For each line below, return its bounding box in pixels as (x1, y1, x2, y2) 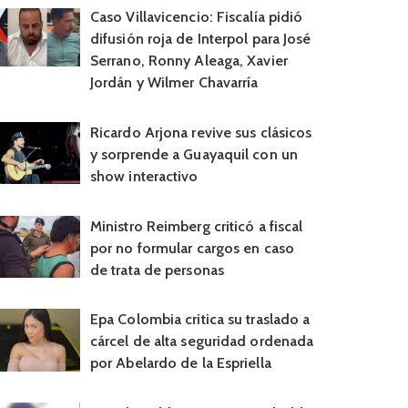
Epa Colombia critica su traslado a (89, 311, 311, 329)
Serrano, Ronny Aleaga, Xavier (89, 52, 288, 69)
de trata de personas (89, 260, 224, 279)
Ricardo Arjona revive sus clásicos (89, 123, 312, 141)
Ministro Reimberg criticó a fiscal (89, 217, 303, 235)
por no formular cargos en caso (89, 239, 294, 257)
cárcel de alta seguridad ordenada (89, 332, 314, 351)
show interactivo (89, 167, 199, 185)
